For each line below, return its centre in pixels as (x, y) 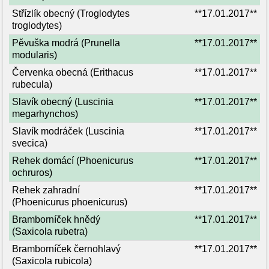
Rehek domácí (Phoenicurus (73, 161)
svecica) (30, 143)
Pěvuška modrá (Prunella (66, 43)
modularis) (35, 55)
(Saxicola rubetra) (50, 231)
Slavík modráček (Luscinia (68, 131)
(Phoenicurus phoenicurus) (70, 202)
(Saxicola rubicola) (52, 261)
